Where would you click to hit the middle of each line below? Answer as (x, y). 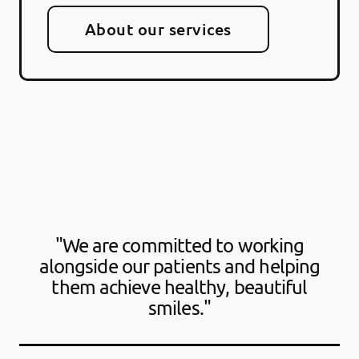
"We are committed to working (179, 244)
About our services (158, 28)
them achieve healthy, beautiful (179, 286)
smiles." (179, 307)
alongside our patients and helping (179, 265)
